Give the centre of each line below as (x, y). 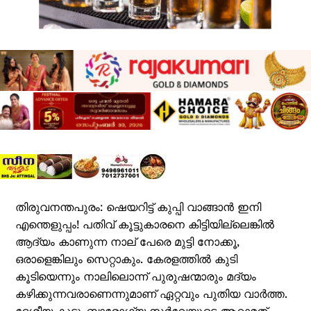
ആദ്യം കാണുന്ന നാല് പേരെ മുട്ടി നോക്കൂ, (128, 243)
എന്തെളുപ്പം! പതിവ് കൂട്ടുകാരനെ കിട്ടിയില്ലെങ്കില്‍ (145, 226)
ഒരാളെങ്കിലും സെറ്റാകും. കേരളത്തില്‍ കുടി (127, 261)
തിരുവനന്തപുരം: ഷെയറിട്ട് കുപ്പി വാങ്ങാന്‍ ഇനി (138, 209)
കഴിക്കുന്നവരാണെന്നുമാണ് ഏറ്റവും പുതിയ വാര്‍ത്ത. (152, 295)
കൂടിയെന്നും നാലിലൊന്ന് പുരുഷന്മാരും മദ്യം (136, 278)
